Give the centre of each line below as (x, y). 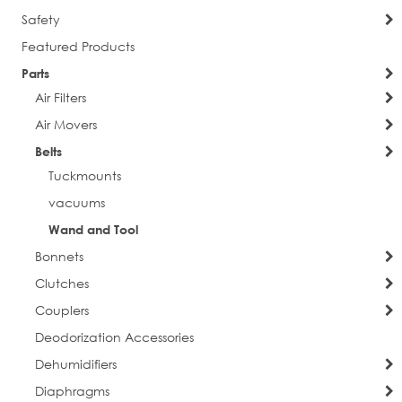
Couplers (61, 310)
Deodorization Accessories (114, 336)
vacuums (76, 202)
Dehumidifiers (75, 363)
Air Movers (66, 124)
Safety (40, 19)
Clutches (61, 283)
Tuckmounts (84, 175)
